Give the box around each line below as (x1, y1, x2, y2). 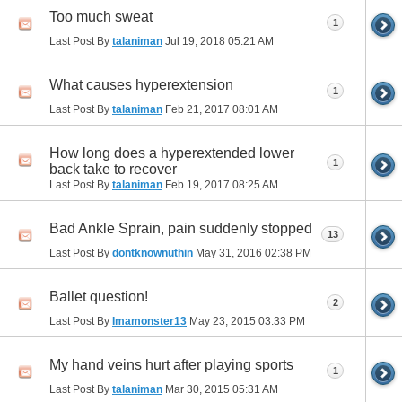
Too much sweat (49, 8, 153, 24)
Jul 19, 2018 (162, 34, 228, 48)
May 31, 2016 (193, 246, 265, 259)
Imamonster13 (112, 314, 187, 328)
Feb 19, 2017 (162, 178, 232, 191)
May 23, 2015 (187, 314, 258, 328)
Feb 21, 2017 (162, 102, 232, 116)
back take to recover (49, 161, 177, 177)
